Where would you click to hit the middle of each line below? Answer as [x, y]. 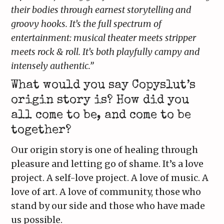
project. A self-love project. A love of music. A [110, 178]
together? [41, 131]
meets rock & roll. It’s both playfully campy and [106, 52]
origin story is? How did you [100, 101]
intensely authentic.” [52, 66]
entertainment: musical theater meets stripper [104, 38]
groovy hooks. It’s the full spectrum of [86, 24]
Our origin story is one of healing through [105, 150]
